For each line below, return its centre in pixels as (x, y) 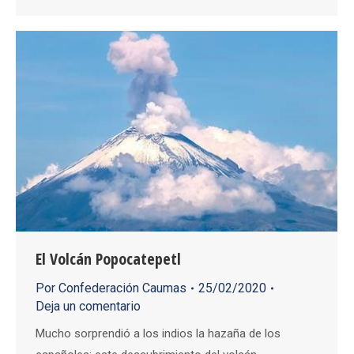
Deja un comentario (88, 307)
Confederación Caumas (122, 288)
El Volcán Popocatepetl (108, 259)
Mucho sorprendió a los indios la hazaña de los (158, 334)
